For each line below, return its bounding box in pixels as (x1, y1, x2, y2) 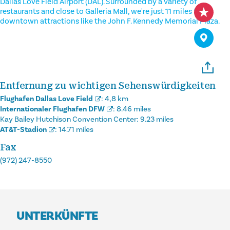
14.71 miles (59, 124, 93, 134)
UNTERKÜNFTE (16, 208, 98, 224)
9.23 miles (140, 114, 174, 124)
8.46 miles (117, 104, 151, 113)
